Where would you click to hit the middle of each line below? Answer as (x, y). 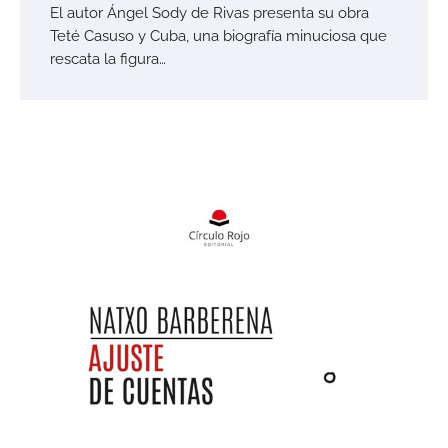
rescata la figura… (108, 59)
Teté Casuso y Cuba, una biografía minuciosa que (218, 36)
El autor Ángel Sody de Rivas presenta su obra (209, 13)
